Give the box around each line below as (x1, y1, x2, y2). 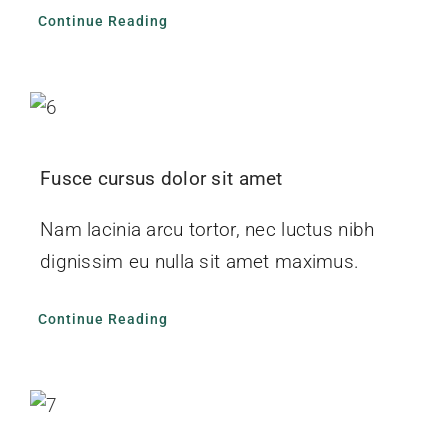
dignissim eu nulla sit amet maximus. (39, 249, 360, 273)
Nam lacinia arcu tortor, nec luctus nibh (39, 217, 375, 241)
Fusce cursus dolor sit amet (39, 166, 283, 190)
